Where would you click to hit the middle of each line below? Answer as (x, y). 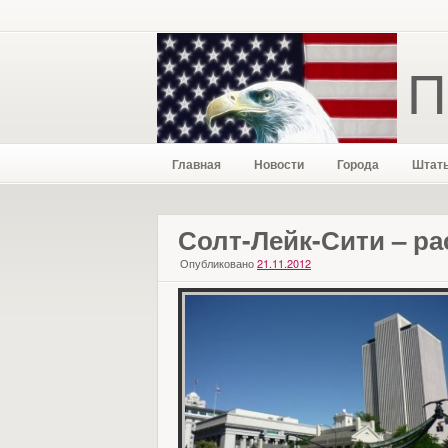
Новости (279, 164)
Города (358, 164)
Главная (196, 164)
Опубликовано (217, 263)
